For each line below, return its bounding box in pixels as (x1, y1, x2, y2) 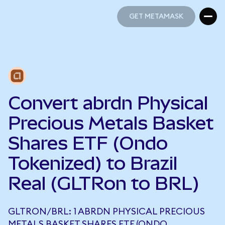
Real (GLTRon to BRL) (8, 173, 199, 194)
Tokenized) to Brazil (8, 153, 177, 174)
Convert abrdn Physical (8, 92, 208, 114)
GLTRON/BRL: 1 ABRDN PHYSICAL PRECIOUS (8, 207, 205, 216)
